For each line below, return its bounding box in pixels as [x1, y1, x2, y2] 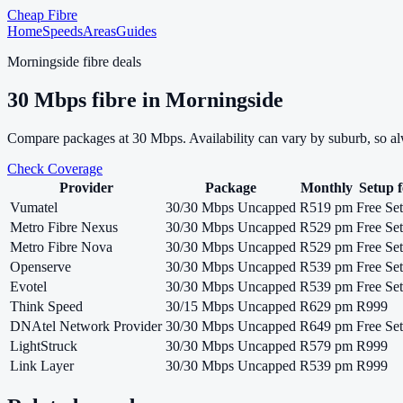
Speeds [42, 23, 83, 39]
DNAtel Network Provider [10, 318, 162, 334]
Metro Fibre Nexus [10, 219, 118, 235]
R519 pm [300, 199, 353, 215]
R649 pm [300, 318, 353, 334]
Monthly [300, 179, 353, 195]
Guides [116, 23, 157, 39]
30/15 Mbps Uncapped [166, 298, 296, 314]
